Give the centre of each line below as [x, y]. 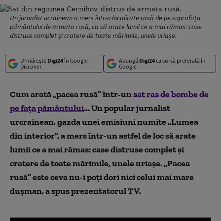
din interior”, [35, 136]
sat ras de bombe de [171, 94]
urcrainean [32, 122]
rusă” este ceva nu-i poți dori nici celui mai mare [102, 177]
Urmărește [34, 60]
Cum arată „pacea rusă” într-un [72, 94]
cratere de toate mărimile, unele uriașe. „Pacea [100, 163]
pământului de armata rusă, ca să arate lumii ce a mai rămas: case [106, 27]
